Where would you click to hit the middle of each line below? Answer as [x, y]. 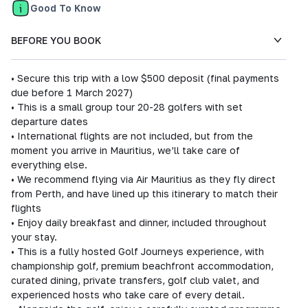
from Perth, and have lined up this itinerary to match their [144, 194]
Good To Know [66, 8]
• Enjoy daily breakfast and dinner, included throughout [139, 222]
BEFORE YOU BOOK [56, 40]
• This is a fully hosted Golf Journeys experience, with [137, 251]
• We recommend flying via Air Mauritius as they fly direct [143, 179]
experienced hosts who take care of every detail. [128, 295]
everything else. [49, 165]
